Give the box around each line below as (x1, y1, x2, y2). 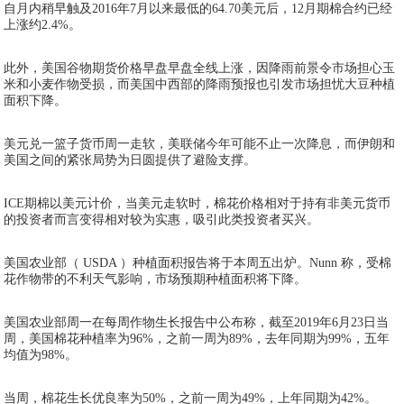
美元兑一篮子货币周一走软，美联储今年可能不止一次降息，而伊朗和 (4, 137, 396, 151)
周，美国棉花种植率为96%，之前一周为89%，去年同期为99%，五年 (4, 332, 390, 345)
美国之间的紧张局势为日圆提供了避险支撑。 (4, 153, 257, 167)
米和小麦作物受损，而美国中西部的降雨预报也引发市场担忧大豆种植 (4, 78, 396, 91)
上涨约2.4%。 (4, 18, 82, 32)
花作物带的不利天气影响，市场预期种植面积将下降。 (4, 272, 308, 286)
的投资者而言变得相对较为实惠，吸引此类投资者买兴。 (4, 213, 320, 226)
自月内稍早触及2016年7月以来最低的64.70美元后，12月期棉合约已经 (4, 2, 393, 15)
